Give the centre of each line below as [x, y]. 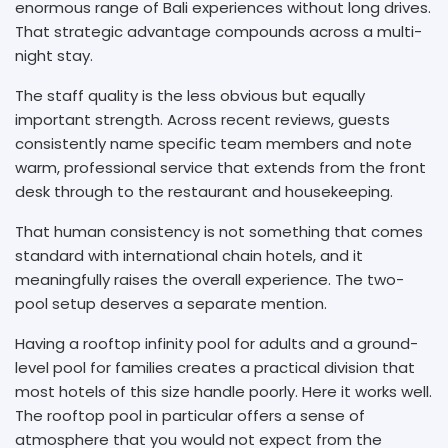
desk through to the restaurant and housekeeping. [206, 191]
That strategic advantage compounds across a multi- [218, 31]
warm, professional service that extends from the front [220, 167]
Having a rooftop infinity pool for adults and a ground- [216, 343]
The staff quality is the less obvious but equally [190, 95]
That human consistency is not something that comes [219, 231]
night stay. [54, 55]
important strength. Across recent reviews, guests [202, 119]
